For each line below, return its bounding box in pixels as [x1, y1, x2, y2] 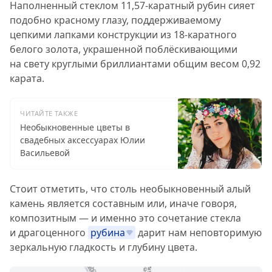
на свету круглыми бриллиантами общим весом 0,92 [10, 57, 260, 70]
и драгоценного [10, 226, 88, 239]
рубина [90, 226, 125, 239]
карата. [10, 72, 44, 85]
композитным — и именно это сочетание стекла [10, 211, 241, 225]
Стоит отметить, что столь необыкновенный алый [10, 182, 251, 195]
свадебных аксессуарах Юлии [20, 134, 145, 146]
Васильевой [20, 147, 70, 158]
